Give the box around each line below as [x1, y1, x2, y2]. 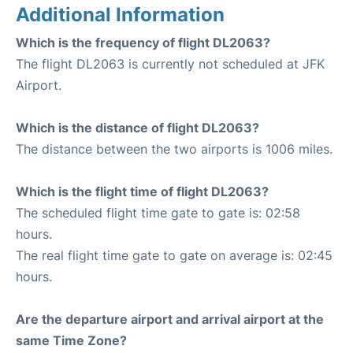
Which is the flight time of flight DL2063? [16, 184, 269, 199]
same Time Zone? [16, 333, 127, 348]
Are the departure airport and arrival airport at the [16, 311, 324, 327]
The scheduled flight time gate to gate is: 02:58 [16, 205, 300, 221]
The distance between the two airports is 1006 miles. [16, 141, 333, 157]
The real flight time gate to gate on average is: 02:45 [16, 247, 333, 263]
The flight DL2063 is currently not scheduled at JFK [16, 56, 325, 72]
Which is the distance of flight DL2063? [16, 120, 259, 136]
